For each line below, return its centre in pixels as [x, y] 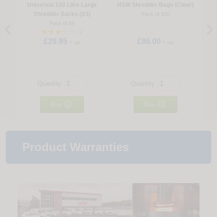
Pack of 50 [62, 23]
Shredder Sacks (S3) [62, 14]
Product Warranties [76, 147]
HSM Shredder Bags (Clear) [155, 5]
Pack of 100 [155, 14]
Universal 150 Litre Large [62, 5]
